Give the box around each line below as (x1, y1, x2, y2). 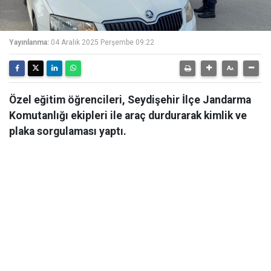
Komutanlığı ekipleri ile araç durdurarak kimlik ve (9, 109, 247, 122)
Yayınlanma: (9, 38, 49, 47)
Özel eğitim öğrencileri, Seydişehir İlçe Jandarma (9, 94, 251, 106)
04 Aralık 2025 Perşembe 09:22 (51, 38, 154, 47)
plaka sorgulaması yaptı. (9, 125, 126, 137)
